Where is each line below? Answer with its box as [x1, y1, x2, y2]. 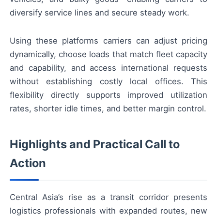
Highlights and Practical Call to [10, 137, 180, 152]
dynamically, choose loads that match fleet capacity [10, 49, 207, 60]
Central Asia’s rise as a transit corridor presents [10, 192, 207, 202]
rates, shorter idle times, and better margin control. [10, 104, 206, 114]
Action [10, 156, 46, 170]
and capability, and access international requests [10, 63, 207, 73]
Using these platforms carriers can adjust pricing [10, 36, 207, 46]
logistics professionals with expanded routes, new [10, 206, 207, 216]
